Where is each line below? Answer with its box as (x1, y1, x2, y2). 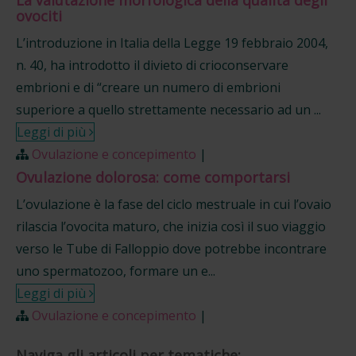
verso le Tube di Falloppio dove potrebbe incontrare (16, 240, 327, 257)
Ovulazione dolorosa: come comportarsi (16, 168, 290, 187)
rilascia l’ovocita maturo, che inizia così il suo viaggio (16, 218, 326, 235)
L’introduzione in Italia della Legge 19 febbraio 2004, (16, 34, 328, 52)
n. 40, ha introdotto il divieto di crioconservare (16, 56, 288, 74)
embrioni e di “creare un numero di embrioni (16, 79, 281, 96)
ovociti (16, 6, 62, 25)
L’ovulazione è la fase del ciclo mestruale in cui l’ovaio (16, 195, 331, 213)
